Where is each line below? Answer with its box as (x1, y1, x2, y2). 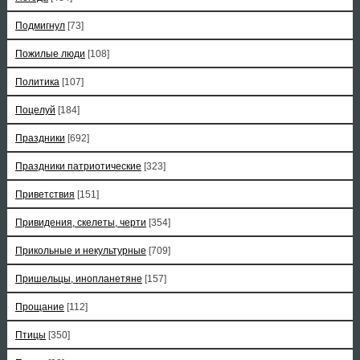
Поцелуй (14, 104, 55, 116)
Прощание (14, 301, 64, 313)
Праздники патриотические (14, 161, 141, 172)
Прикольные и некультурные (14, 245, 146, 256)
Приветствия (14, 189, 75, 200)
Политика (14, 76, 59, 88)
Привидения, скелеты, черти (14, 217, 146, 228)
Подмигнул (14, 20, 65, 31)
